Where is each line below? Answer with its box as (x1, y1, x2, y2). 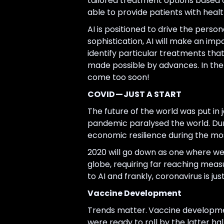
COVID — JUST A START (87, 88, 181, 100)
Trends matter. (87, 204, 147, 216)
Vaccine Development (87, 187, 181, 199)
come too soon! (87, 71, 149, 83)
